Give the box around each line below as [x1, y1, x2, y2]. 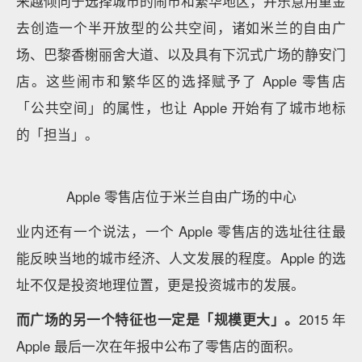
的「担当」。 [16, 124, 99, 145]
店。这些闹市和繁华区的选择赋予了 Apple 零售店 [16, 71, 346, 91]
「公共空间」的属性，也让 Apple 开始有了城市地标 [16, 98, 346, 118]
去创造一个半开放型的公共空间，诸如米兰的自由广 [16, 18, 346, 38]
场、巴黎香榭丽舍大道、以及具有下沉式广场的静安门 [16, 44, 346, 65]
